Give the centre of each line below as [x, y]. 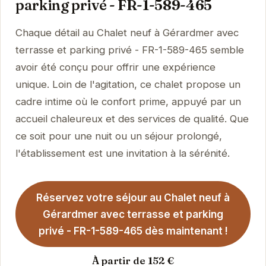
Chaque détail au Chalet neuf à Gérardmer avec [127, 33]
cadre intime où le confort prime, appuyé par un [128, 102]
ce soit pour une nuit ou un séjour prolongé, [118, 136]
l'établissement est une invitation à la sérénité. [122, 153]
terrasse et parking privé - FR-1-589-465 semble [129, 50]
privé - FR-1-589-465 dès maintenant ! [133, 231]
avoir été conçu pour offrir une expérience [115, 67]
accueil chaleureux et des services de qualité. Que [132, 119]
